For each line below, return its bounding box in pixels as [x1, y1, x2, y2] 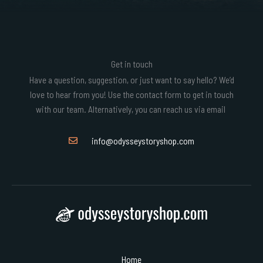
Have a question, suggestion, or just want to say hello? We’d [29, 73, 234, 85]
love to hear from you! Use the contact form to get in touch [29, 88, 234, 100]
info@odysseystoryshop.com [91, 135, 194, 147]
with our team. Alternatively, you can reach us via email [36, 103, 227, 114]
